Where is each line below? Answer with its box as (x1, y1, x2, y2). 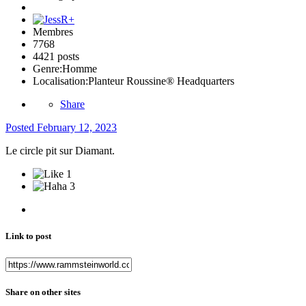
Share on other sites (5, 286, 81, 297)
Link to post (5, 231, 51, 242)
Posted (5, 122, 37, 134)
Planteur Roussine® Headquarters (88, 75, 234, 87)
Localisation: (33, 75, 88, 87)
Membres (33, 26, 73, 38)
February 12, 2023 (37, 122, 117, 134)
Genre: (33, 63, 62, 75)
